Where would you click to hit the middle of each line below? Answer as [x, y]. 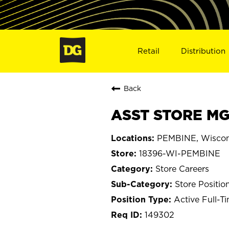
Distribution [203, 51]
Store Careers [182, 168]
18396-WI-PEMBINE [180, 153]
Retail [148, 51]
